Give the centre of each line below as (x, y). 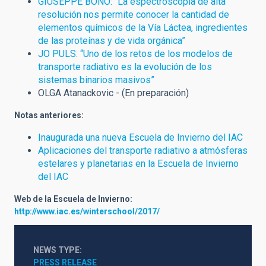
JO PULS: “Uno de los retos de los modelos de (135, 54)
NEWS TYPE (56, 250)
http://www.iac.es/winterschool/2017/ (87, 212)
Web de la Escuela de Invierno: (73, 199)
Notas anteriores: (49, 115)
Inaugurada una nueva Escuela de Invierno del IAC (140, 138)
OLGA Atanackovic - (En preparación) (113, 93)
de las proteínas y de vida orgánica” (112, 41)
